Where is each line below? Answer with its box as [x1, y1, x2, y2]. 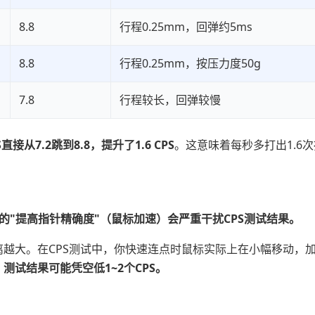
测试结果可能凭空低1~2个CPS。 [4, 259, 167, 276]
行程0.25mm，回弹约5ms [120, 18, 252, 34]
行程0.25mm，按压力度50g [120, 55, 261, 71]
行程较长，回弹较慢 [120, 91, 221, 108]
